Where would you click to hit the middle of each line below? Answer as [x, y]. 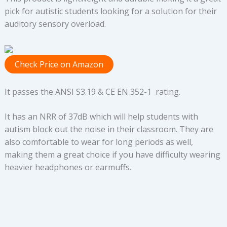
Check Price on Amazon [59, 64]
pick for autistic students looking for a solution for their [110, 11]
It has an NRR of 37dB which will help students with [101, 116]
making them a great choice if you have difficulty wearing [112, 154]
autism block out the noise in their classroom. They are [109, 129]
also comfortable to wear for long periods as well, [99, 142]
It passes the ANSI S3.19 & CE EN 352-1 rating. [92, 91]
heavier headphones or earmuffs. [68, 167]
